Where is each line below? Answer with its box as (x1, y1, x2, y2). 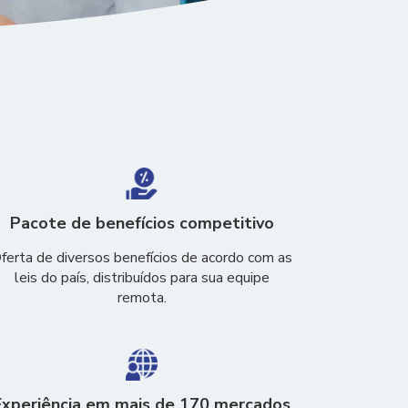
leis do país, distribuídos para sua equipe (14, 268, 270, 288)
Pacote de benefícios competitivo (9, 212, 274, 234)
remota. (117, 288, 167, 308)
